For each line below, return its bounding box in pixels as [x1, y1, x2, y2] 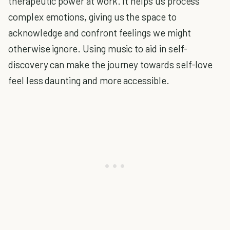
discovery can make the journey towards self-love [8, 59, 213, 70]
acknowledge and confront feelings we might [8, 27, 191, 39]
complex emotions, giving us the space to [8, 11, 177, 23]
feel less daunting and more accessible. [8, 74, 169, 86]
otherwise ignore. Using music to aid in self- [8, 43, 188, 54]
